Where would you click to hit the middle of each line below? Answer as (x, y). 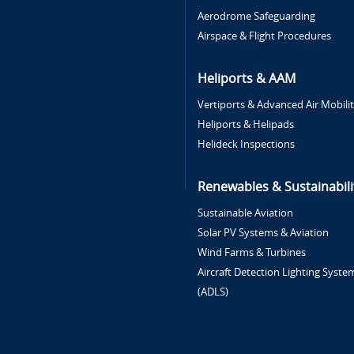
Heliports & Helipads (246, 124)
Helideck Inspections (247, 144)
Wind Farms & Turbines (252, 252)
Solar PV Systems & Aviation (264, 233)
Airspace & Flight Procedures (265, 36)
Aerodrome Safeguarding (257, 16)
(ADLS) (213, 292)
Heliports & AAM (247, 79)
